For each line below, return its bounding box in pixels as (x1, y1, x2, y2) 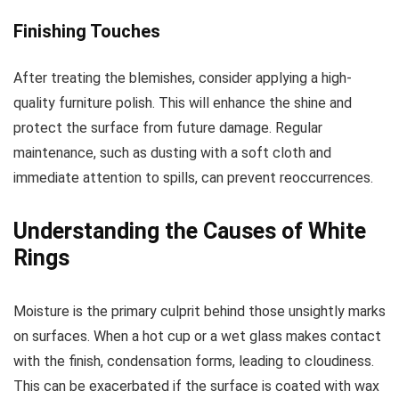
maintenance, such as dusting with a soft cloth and (13, 144, 331, 162)
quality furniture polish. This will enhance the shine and (13, 94, 352, 112)
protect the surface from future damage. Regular (13, 119, 322, 137)
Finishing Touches (13, 20, 160, 43)
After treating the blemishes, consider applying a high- (13, 69, 352, 87)
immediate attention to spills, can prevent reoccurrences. (13, 169, 373, 187)
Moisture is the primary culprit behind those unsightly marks (13, 303, 386, 321)
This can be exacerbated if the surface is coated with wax (13, 378, 379, 395)
